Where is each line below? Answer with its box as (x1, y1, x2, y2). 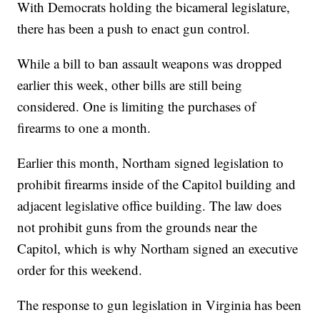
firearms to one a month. (17, 119, 151, 137)
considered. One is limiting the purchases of (17, 97, 256, 116)
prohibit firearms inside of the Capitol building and (17, 175, 296, 194)
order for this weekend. (17, 261, 143, 279)
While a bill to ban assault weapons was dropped (17, 54, 283, 73)
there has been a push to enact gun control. (17, 19, 251, 38)
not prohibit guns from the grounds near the (17, 218, 258, 236)
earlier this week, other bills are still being (17, 76, 243, 94)
